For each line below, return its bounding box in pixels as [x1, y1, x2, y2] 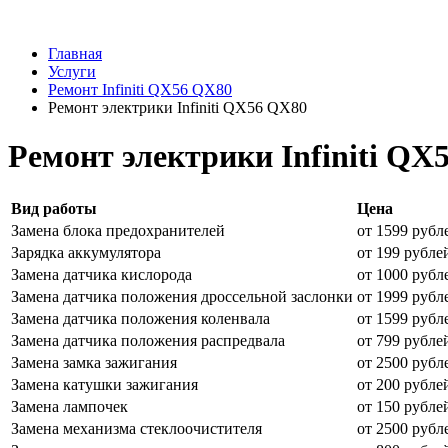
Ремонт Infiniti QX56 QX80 [48, 81, 232, 98]
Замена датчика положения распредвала [11, 331, 285, 349]
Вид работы [11, 199, 97, 217]
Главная [48, 45, 102, 62]
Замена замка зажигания [11, 353, 177, 371]
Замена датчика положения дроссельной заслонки [11, 287, 353, 305]
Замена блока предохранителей [11, 221, 225, 239]
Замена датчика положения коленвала [11, 309, 270, 327]
